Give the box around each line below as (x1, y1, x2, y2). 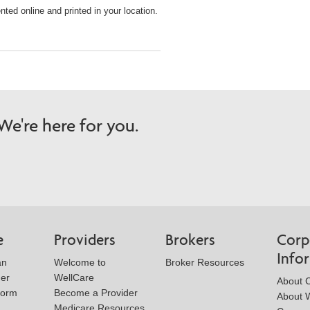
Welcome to (54, 256, 106, 268)
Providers (54, 230, 116, 249)
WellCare (54, 271, 94, 283)
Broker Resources (165, 256, 244, 268)
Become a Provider (54, 286, 138, 298)
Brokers (165, 230, 215, 249)
